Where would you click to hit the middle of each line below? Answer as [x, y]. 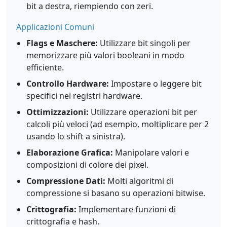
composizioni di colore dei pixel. [87, 165]
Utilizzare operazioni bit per [143, 112]
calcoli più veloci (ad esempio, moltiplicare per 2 [118, 124]
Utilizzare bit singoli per [144, 43]
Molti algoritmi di [139, 181]
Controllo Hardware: [68, 84]
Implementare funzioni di [126, 209]
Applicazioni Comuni [55, 27]
